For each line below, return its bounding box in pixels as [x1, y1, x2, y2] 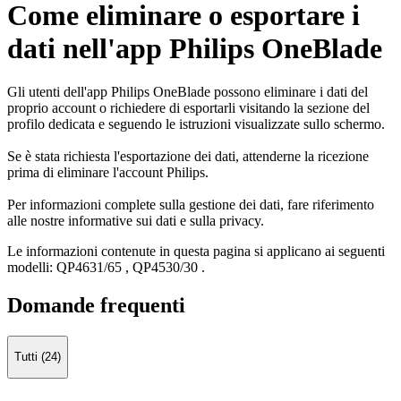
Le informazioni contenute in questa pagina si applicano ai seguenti [7, 243, 385, 260]
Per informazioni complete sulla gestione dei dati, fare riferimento [7, 197, 374, 213]
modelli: [7, 260, 53, 276]
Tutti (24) [14, 350, 61, 364]
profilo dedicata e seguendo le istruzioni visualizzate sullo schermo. [7, 116, 388, 132]
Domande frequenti [7, 294, 185, 318]
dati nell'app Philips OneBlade [7, 31, 382, 64]
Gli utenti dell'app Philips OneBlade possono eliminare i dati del [7, 84, 368, 100]
